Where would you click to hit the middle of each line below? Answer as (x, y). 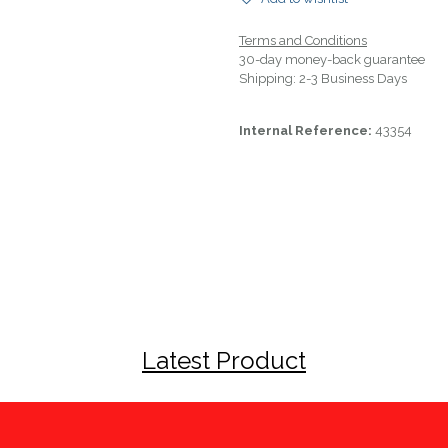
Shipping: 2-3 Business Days (323, 78)
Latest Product (224, 360)
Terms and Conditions (303, 40)
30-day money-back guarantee (332, 59)
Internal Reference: (307, 130)
